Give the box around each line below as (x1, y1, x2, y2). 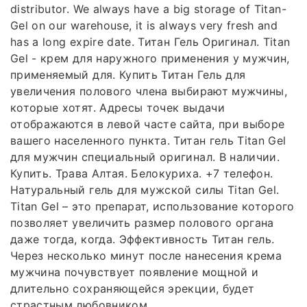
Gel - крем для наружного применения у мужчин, (10, 51, 290, 65)
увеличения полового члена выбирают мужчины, (10, 84, 288, 98)
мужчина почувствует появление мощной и (10, 265, 259, 279)
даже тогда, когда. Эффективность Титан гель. (10, 232, 275, 246)
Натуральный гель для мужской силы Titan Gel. (10, 182, 280, 197)
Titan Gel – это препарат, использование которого (10, 199, 295, 213)
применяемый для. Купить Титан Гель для (10, 67, 246, 82)
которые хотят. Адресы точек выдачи (10, 100, 225, 114)
